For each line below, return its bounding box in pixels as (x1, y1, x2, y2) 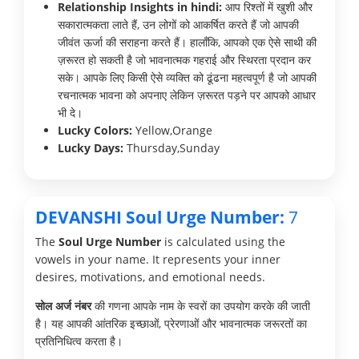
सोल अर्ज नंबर (35, 297, 91, 313)
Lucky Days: (58, 139, 123, 155)
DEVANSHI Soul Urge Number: (35, 205, 284, 228)
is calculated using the (161, 233, 285, 249)
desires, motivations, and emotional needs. (35, 268, 265, 284)
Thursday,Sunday (123, 139, 220, 155)
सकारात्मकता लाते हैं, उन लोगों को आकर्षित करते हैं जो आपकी (58, 16, 299, 32)
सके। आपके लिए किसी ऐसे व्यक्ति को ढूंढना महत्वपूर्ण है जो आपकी (58, 69, 317, 85)
